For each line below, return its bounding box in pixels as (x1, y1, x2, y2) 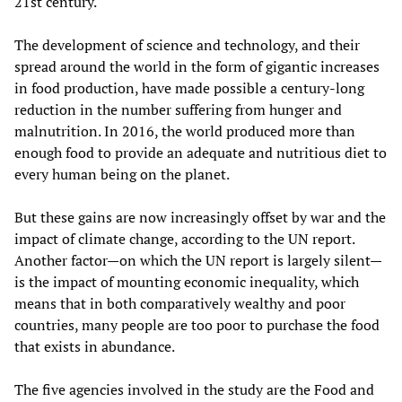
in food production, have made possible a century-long (14, 77, 364, 98)
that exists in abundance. (14, 336, 175, 356)
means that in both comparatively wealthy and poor (14, 293, 345, 313)
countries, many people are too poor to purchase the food (14, 314, 380, 335)
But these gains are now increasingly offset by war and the (14, 206, 386, 227)
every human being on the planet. (14, 163, 230, 184)
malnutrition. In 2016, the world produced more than (14, 120, 355, 141)
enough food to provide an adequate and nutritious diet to (14, 142, 387, 162)
